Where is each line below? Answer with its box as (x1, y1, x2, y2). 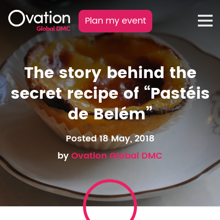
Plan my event (85, 13, 146, 28)
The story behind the (24, 60, 196, 86)
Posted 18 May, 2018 (65, 132, 155, 146)
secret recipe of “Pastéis (10, 81, 210, 107)
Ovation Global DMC (71, 149, 163, 163)
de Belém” (68, 102, 152, 128)
